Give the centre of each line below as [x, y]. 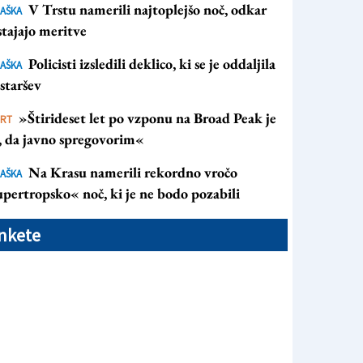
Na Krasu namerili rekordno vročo [133, 172]
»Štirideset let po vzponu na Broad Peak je [147, 118]
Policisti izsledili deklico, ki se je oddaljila [152, 64]
